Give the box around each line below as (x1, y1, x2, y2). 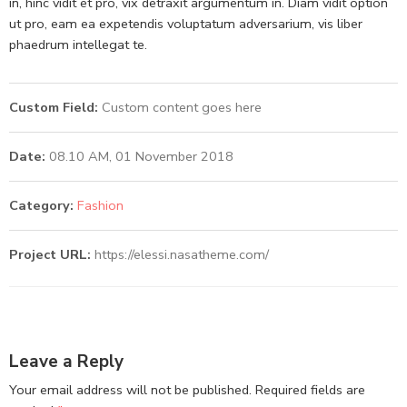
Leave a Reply (9, 349, 124, 373)
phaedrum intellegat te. (9, 35, 147, 55)
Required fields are (255, 381, 365, 400)
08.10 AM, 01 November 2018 (45, 147, 233, 166)
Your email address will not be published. (9, 381, 252, 400)
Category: (9, 196, 74, 215)
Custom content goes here (98, 98, 262, 117)
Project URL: (9, 245, 94, 264)
